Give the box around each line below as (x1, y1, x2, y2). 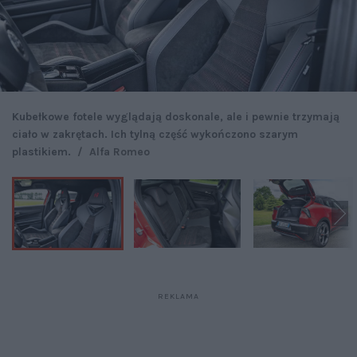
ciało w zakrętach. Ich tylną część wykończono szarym (12, 127, 298, 141)
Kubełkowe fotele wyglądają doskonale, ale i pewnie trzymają (12, 109, 339, 124)
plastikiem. (12, 144, 74, 159)
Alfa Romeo (89, 144, 150, 159)
